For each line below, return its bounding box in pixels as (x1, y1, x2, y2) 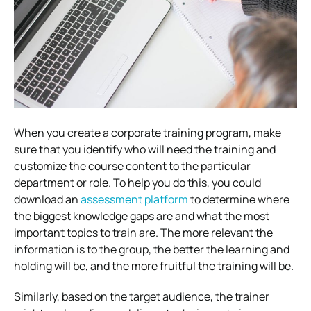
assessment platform (81, 191, 188, 207)
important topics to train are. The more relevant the (14, 224, 273, 240)
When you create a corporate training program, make (14, 124, 281, 140)
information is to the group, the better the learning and (14, 241, 289, 257)
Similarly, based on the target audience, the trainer (14, 288, 269, 304)
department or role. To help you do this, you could (14, 174, 261, 190)
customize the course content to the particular (14, 158, 251, 174)
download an (14, 191, 81, 207)
